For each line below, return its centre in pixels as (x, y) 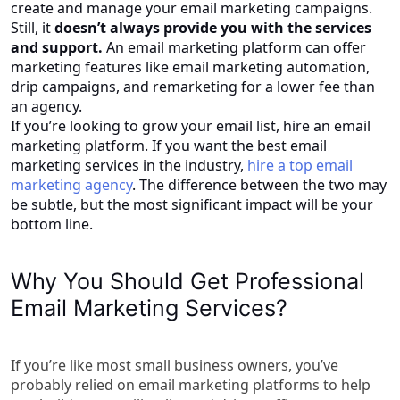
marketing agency (71, 184)
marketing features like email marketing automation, (190, 67)
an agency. (48, 106)
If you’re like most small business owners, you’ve (175, 365)
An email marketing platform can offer (234, 47)
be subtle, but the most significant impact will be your (192, 204)
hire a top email (300, 165)
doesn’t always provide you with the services (211, 27)
